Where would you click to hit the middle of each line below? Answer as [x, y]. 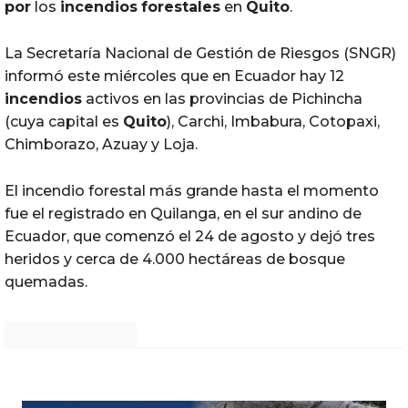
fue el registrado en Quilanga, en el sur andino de [183, 213]
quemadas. [46, 281]
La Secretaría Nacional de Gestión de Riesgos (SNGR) [200, 53]
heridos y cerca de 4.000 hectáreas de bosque [175, 259]
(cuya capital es [64, 121]
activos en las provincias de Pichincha [222, 98]
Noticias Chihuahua [71, 336]
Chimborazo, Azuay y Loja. [101, 144]
